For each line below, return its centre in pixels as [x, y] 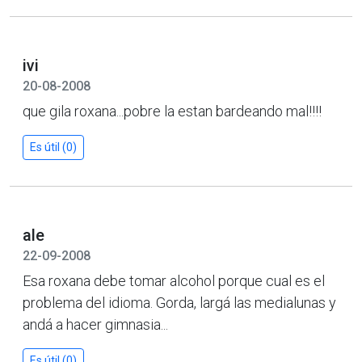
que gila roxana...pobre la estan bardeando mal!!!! [172, 111]
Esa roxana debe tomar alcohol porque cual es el [174, 280]
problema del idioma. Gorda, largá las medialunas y [179, 302]
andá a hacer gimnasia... [95, 324]
